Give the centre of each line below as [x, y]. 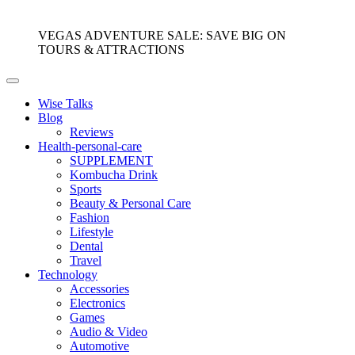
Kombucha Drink [114, 174]
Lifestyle [92, 231]
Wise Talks [65, 103]
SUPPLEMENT [111, 160]
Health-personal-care [90, 146]
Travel [86, 260]
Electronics [97, 303]
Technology [68, 274]
